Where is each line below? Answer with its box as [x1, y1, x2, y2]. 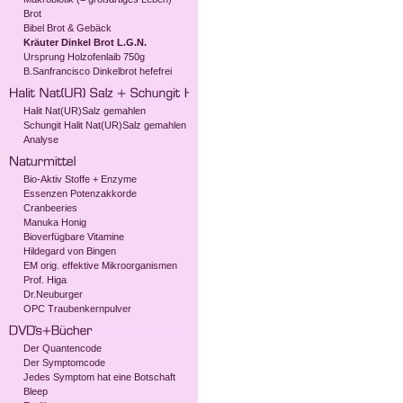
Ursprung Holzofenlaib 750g [23, 51, 145, 62]
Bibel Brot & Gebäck [23, 22, 112, 33]
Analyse [23, 134, 58, 145]
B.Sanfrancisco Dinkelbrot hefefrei [23, 66, 172, 76]
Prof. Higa [23, 274, 67, 285]
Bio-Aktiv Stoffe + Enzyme [23, 174, 137, 184]
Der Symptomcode [23, 357, 105, 368]
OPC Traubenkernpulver [23, 303, 131, 314]
